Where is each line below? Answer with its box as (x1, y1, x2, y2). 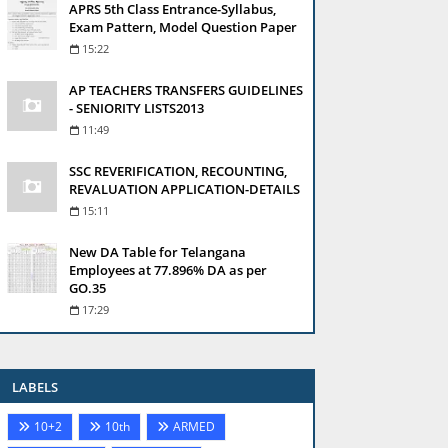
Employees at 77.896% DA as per (69, 261, 267, 279)
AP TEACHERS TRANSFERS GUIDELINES (69, 81, 303, 99)
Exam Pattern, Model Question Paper (69, 18, 297, 36)
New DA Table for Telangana (69, 243, 246, 261)
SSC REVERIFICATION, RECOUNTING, (69, 162, 287, 180)
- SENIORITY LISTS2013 (69, 99, 204, 117)
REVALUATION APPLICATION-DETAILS (69, 180, 300, 198)
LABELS (12, 378, 58, 396)
